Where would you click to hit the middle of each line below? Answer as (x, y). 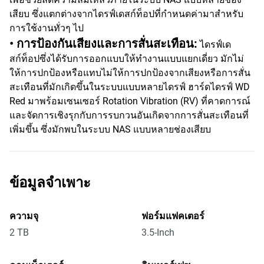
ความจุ (24, 216)
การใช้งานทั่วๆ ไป (47, 28)
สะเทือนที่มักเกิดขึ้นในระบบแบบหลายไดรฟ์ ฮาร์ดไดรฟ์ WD (130, 87)
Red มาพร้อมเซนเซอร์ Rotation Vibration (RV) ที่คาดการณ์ (130, 101)
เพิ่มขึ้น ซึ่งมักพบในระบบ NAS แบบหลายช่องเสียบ (110, 129)
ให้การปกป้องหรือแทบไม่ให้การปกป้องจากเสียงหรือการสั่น (130, 73)
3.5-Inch (158, 232)
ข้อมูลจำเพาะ (50, 183)
